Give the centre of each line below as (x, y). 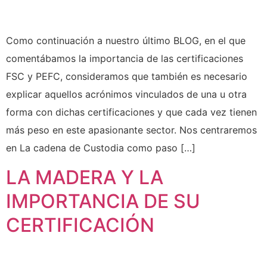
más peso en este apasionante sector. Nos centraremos (131, 130)
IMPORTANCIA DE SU (103, 201)
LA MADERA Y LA (85, 177)
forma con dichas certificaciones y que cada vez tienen (131, 112)
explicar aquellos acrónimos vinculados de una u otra (126, 94)
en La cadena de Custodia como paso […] (101, 148)
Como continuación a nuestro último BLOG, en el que (126, 41)
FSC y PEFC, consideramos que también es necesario (127, 77)
